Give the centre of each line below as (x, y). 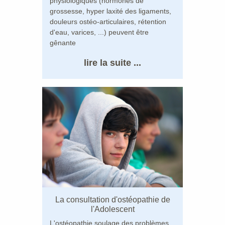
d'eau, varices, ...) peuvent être (99, 32)
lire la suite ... (113, 63)
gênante (63, 42)
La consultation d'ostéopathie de (113, 199)
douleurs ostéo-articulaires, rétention (108, 21)
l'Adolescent (113, 209)
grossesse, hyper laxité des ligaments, (110, 11)
